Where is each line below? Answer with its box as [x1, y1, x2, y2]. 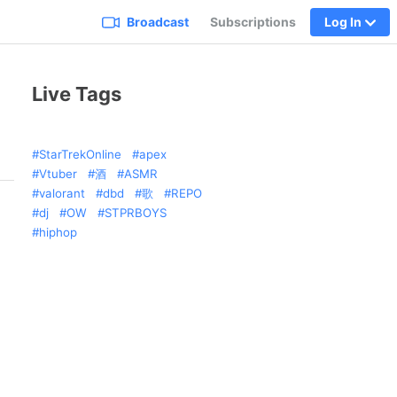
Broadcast [127, 13, 189, 29]
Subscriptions [210, 13, 296, 29]
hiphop [39, 225, 77, 239]
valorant [39, 186, 85, 200]
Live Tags [32, 82, 121, 105]
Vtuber [39, 167, 77, 181]
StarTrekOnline [39, 147, 121, 161]
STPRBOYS [105, 206, 167, 220]
